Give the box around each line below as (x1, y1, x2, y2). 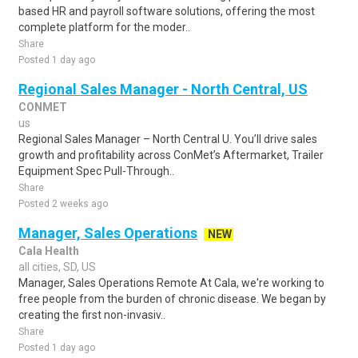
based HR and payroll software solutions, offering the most (18, 5, 315, 18)
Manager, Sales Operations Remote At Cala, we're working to (18, 276, 324, 289)
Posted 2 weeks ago (18, 198, 108, 209)
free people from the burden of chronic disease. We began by (18, 292, 326, 305)
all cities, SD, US (18, 261, 96, 273)
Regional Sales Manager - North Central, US (18, 81, 308, 97)
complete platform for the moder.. (18, 21, 190, 34)
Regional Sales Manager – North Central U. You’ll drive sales (18, 133, 317, 145)
